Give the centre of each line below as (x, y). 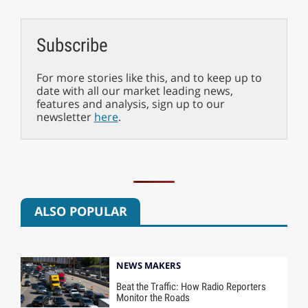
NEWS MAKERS (149, 265)
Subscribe (72, 45)
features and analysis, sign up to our (130, 103)
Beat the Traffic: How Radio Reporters (191, 286)
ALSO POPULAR (80, 211)
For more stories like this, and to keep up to (149, 77)
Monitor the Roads (153, 297)
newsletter (65, 117)
